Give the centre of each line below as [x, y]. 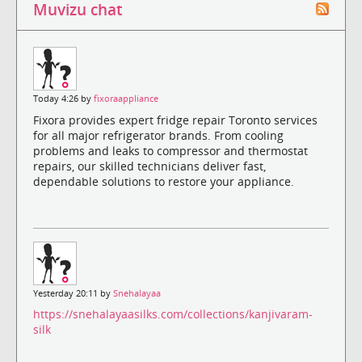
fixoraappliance [126, 99]
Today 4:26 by [63, 99]
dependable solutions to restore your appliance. [164, 181]
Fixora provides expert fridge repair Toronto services [175, 120]
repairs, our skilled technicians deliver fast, [149, 166]
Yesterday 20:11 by [73, 293]
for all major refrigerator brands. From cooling [158, 135]
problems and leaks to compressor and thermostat [170, 150]
